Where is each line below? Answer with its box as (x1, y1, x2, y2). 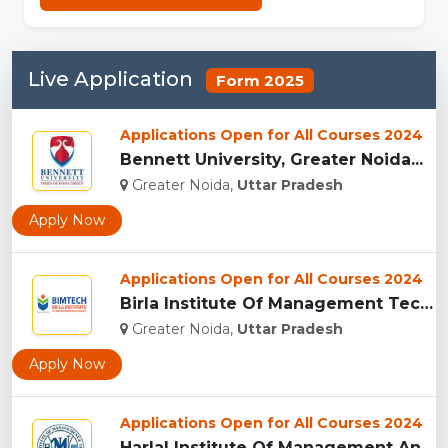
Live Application (28, 66, 198, 91)
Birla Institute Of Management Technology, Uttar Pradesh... (420, 294, 433, 314)
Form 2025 (215, 70, 304, 90)
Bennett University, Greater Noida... (120, 150, 423, 170)
